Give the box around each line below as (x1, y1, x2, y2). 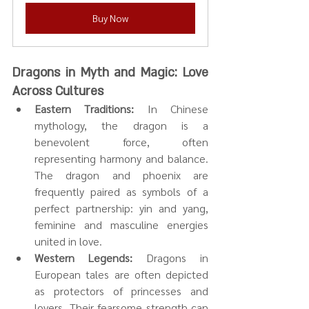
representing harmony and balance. (34, 150, 208, 166)
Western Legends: (34, 250, 132, 265)
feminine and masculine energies (34, 217, 208, 232)
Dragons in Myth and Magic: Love (12, 64, 208, 81)
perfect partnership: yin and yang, (34, 200, 208, 215)
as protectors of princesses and (34, 283, 208, 298)
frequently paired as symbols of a (34, 183, 208, 199)
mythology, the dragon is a (34, 117, 208, 132)
